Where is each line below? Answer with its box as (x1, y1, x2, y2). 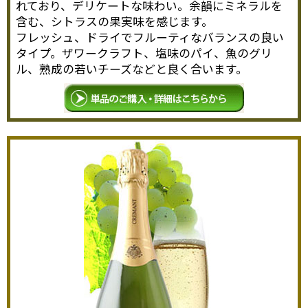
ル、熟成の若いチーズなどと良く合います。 (16, 60, 248, 78)
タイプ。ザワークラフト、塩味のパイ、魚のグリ (16, 45, 273, 62)
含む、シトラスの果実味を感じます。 (16, 13, 214, 30)
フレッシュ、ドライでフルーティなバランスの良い (16, 29, 285, 46)
